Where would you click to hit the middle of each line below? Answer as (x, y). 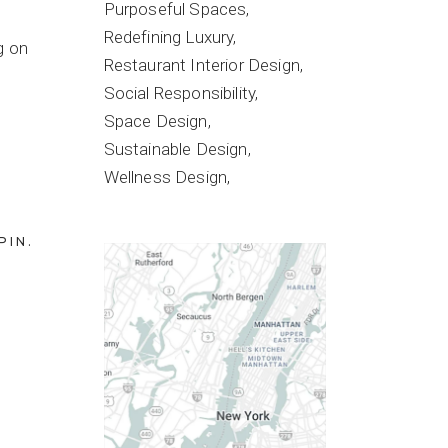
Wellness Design (165, 177)
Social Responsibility (179, 93)
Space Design (155, 121)
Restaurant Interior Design (201, 65)
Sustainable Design (175, 149)
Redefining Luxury (168, 37)
